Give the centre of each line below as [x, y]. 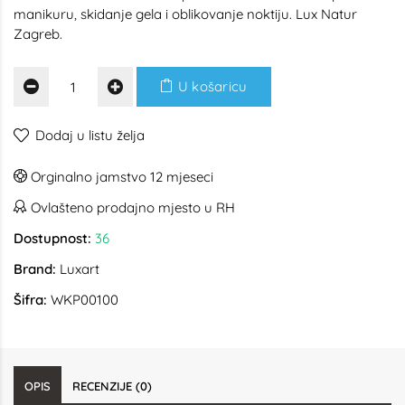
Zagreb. [38, 34]
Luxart [80, 269]
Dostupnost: [52, 238]
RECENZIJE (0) [112, 386]
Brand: [35, 269]
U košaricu [211, 86]
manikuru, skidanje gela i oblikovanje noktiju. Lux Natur [185, 14]
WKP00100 [83, 300]
